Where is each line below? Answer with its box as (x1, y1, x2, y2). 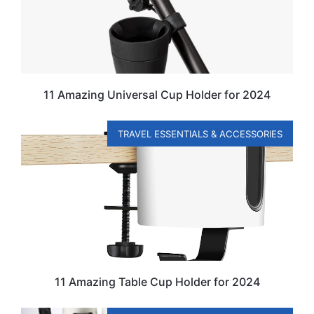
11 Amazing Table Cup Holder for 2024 (54, 275, 260, 289)
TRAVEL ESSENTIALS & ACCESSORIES (118, 128, 282, 139)
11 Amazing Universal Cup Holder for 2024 (43, 88, 271, 102)
